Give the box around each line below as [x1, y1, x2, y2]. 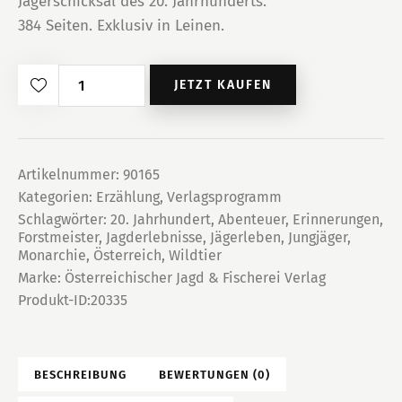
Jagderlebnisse [106, 229, 203, 247]
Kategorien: [18, 188, 96, 206]
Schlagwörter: [18, 211, 110, 229]
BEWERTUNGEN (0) [159, 368, 270, 382]
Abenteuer [218, 211, 285, 229]
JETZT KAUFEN [174, 76, 272, 92]
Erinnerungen [293, 211, 380, 229]
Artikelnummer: [18, 166, 123, 184]
